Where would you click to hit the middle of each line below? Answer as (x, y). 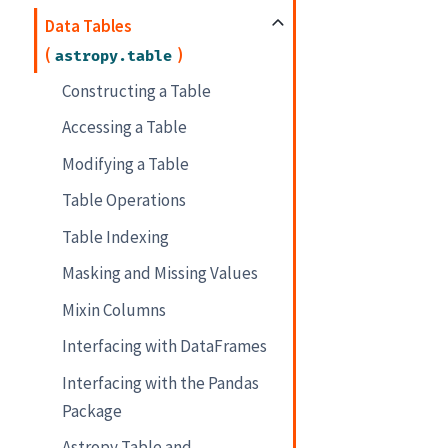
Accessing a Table (125, 127)
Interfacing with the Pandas (161, 382)
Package (92, 410)
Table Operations (124, 200)
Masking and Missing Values (160, 273)
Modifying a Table (126, 163)
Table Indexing (116, 236)
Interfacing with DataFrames (165, 346)
